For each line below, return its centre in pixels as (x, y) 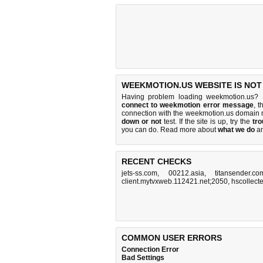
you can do (139, 130)
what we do (236, 130)
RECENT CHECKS (156, 161)
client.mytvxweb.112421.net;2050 (175, 181)
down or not (141, 122)
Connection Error (150, 249)
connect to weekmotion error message (188, 105)
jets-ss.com (139, 173)
